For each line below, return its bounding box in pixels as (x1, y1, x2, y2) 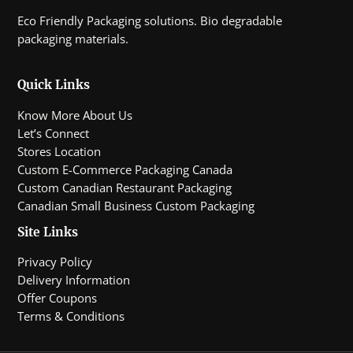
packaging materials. (17, 30, 129, 46)
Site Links (17, 224, 79, 240)
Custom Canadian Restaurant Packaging (17, 179, 232, 195)
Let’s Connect (17, 124, 90, 141)
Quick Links (17, 77, 91, 93)
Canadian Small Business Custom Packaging (17, 197, 255, 214)
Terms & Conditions (17, 308, 125, 325)
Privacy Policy (17, 254, 93, 270)
